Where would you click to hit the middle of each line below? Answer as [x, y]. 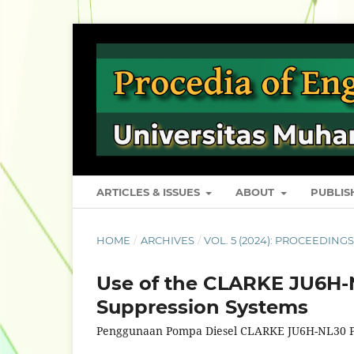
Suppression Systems [202, 307]
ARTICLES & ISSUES [150, 192]
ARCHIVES [167, 241]
